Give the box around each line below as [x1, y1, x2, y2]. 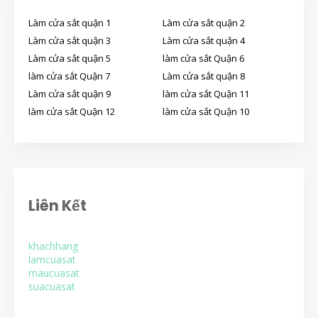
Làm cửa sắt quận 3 [28, 34, 111, 48]
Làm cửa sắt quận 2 [163, 16, 245, 30]
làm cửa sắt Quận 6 [163, 52, 244, 65]
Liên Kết [28, 194, 87, 216]
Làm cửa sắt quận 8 [163, 70, 245, 83]
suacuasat [28, 280, 75, 294]
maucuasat [28, 266, 79, 280]
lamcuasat [28, 253, 76, 267]
